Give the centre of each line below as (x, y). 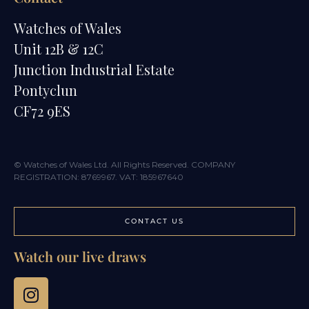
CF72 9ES (42, 110)
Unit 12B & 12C (59, 48)
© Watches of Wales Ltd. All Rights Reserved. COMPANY (124, 165)
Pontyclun (46, 90)
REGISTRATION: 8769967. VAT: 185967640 (99, 177)
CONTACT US (154, 221)
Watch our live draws (80, 257)
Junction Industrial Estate (94, 69)
